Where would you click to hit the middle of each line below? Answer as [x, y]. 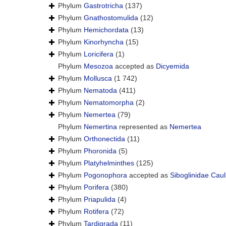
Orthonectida [104, 139]
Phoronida [100, 151]
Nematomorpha [109, 103]
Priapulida [100, 200]
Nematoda [100, 91]
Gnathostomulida [111, 18]
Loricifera [99, 54]
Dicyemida [173, 66]
